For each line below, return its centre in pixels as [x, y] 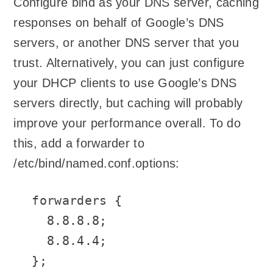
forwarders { [77, 200]
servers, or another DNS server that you [126, 43]
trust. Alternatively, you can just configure [129, 63]
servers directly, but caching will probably [128, 103]
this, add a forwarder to [79, 144]
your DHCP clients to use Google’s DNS [125, 83]
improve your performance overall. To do [127, 123]
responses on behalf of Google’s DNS [119, 23]
